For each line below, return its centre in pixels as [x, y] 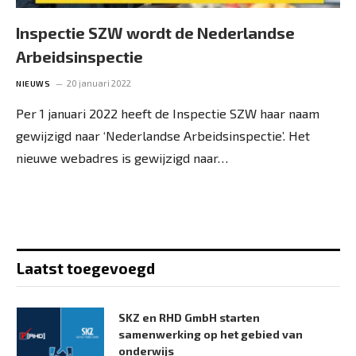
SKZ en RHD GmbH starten [189, 317]
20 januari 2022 [99, 83]
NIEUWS [33, 83]
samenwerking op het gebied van [211, 334]
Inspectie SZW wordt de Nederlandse [155, 32]
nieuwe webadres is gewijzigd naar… [122, 157]
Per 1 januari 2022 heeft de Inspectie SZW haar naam [168, 113]
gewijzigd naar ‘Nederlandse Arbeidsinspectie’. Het [163, 135]
